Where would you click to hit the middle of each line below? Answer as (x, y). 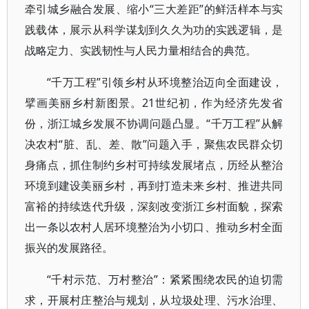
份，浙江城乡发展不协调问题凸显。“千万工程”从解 (154, 123)
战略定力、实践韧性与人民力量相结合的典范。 (141, 50)
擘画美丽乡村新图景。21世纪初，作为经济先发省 (154, 103)
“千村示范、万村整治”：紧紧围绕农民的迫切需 (165, 279)
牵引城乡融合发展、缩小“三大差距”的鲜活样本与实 (154, 9)
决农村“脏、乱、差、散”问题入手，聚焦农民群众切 (154, 144)
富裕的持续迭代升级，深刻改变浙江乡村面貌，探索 (154, 206)
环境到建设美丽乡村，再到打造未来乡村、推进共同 (154, 186)
